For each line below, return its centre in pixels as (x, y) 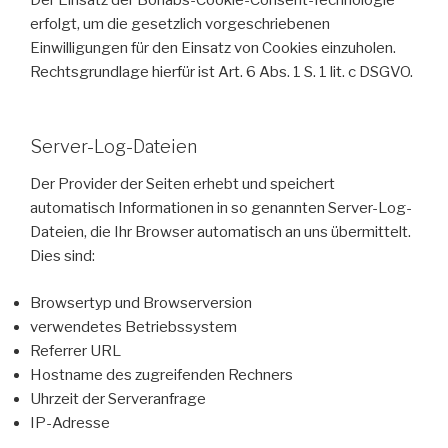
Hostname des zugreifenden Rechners (161, 374)
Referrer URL (75, 350)
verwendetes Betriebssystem (133, 326)
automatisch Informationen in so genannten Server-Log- (221, 208)
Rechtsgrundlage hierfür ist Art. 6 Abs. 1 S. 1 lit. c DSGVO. (221, 72)
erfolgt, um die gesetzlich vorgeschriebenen (180, 24)
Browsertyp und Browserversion (141, 302)
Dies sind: (62, 256)
